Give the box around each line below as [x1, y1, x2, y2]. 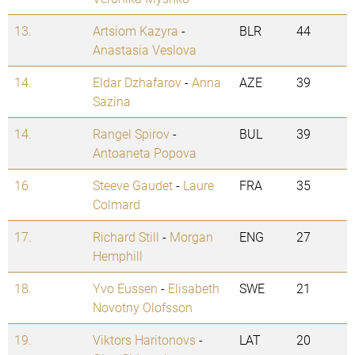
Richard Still [93, 228, 159, 246]
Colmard [93, 196, 140, 213]
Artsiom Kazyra [93, 22, 178, 40]
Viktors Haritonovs [93, 331, 196, 349]
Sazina [93, 93, 131, 110]
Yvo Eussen [93, 280, 158, 297]
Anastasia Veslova [93, 41, 197, 59]
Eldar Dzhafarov [93, 74, 181, 91]
